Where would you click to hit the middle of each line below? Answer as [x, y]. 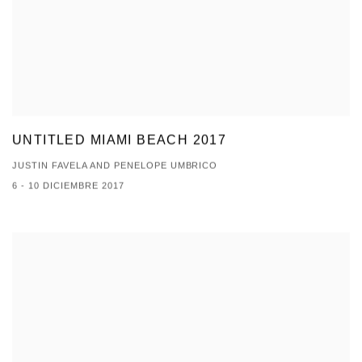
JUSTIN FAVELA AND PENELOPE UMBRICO [115, 165]
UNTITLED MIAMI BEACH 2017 [120, 140]
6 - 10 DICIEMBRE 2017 [68, 185]
